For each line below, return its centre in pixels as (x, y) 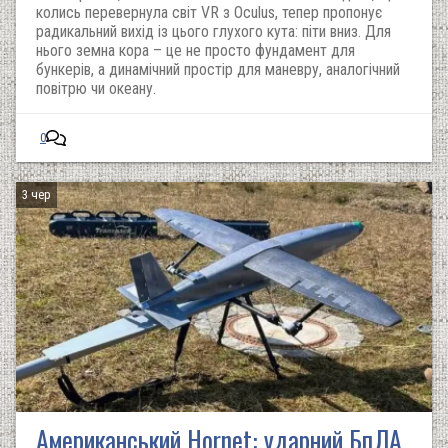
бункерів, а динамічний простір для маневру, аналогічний (218, 69)
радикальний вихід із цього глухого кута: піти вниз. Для (213, 31)
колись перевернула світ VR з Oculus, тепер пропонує (209, 12)
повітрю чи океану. (96, 88)
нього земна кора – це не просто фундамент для (195, 50)
